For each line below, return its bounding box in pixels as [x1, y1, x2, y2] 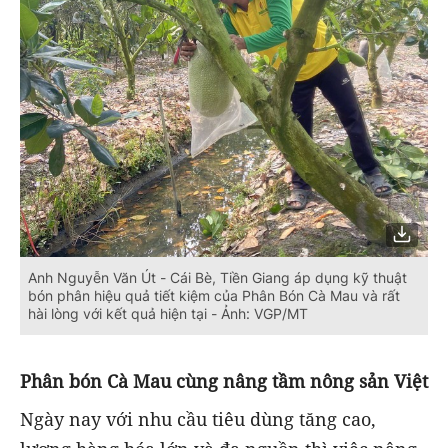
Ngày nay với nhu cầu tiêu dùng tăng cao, [20, 406, 376, 431]
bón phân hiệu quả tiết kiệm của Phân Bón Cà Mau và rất [28, 286, 400, 304]
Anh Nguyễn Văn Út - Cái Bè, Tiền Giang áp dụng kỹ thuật [28, 268, 407, 286]
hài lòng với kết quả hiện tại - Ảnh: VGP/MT [28, 304, 308, 322]
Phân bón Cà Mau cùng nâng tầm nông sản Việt [20, 368, 428, 393]
